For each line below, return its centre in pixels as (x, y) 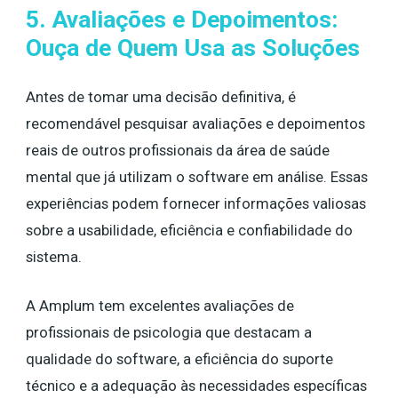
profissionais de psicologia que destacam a (169, 332)
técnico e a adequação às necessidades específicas (196, 386)
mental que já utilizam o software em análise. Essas (197, 177)
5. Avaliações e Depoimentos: (182, 19)
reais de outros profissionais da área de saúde (178, 150)
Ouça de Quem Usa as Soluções (193, 48)
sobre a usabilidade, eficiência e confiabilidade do (189, 230)
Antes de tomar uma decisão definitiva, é (161, 97)
